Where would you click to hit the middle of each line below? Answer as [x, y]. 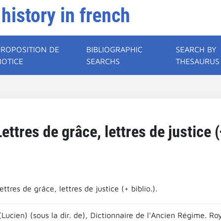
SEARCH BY [196, 49]
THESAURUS [198, 61]
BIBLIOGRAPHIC [115, 49]
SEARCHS [103, 61]
